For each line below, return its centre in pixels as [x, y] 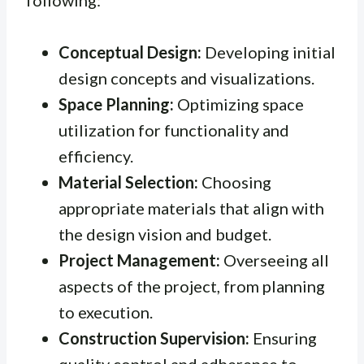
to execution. [106, 312]
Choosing [235, 182]
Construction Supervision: [154, 338]
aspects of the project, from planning [192, 286]
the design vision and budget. [165, 234]
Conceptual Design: [130, 52]
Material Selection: [128, 182]
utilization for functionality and [174, 130]
